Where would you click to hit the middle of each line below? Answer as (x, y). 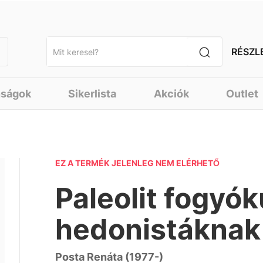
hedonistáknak (158, 229)
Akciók (171, 94)
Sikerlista (92, 94)
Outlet (242, 94)
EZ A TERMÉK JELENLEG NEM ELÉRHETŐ (138, 163)
